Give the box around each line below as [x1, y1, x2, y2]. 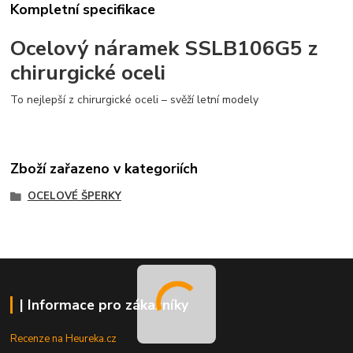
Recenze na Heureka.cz [10, 331, 117, 346]
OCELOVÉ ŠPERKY [27, 189, 121, 204]
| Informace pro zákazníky [19, 295, 188, 314]
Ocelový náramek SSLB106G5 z [10, 33, 318, 62]
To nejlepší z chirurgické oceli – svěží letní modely [10, 92, 259, 108]
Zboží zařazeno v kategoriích [10, 159, 199, 179]
